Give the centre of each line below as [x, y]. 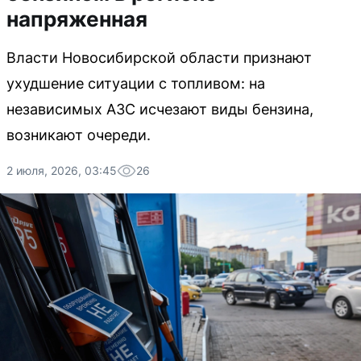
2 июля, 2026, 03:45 [62, 170]
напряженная [77, 19]
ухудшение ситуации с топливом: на [136, 83]
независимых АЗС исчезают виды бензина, [160, 109]
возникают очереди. [79, 135]
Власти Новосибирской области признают [159, 58]
